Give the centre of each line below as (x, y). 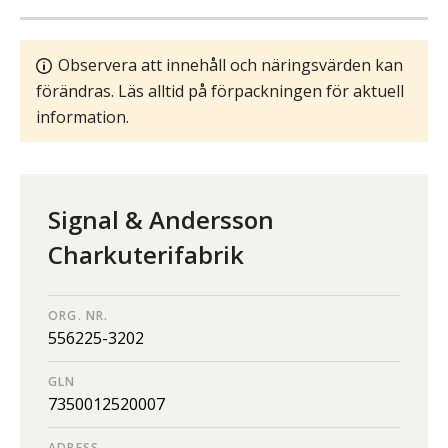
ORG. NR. (78, 315)
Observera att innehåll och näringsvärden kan (230, 65)
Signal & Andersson (161, 219)
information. (82, 117)
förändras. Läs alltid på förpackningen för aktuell (220, 91)
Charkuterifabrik (146, 254)
